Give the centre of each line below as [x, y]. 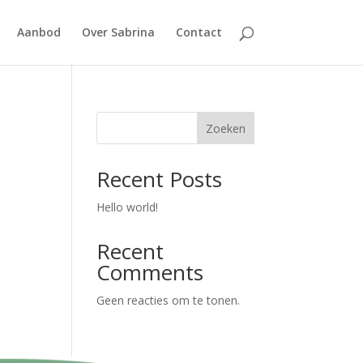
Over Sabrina [118, 32]
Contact [199, 32]
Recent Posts [160, 179]
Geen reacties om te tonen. [169, 300]
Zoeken [225, 128]
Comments [150, 272]
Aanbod [38, 32]
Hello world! [128, 207]
